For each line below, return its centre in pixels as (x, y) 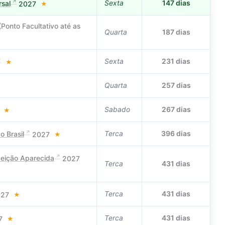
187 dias (176, 32)
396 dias (176, 133)
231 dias (176, 61)
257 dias (176, 85)
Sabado (117, 109)
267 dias (176, 109)
